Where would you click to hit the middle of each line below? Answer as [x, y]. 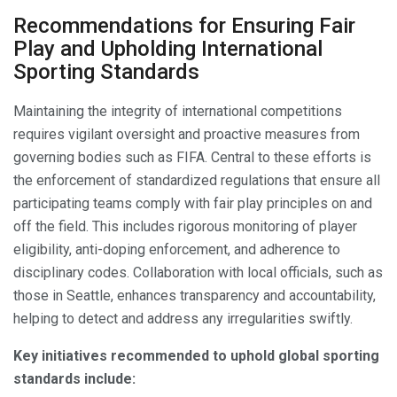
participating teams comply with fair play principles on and [193, 204]
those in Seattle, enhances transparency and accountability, [195, 296]
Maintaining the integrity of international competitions [178, 112]
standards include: [74, 379]
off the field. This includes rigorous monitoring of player [185, 227]
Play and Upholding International [168, 48]
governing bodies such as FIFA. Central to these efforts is [192, 158]
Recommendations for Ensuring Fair [184, 25]
